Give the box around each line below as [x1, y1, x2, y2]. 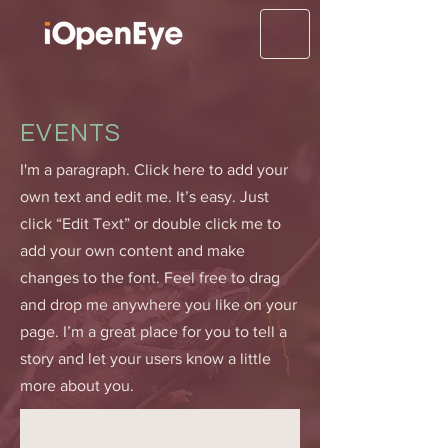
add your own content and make [20, 242, 245, 259]
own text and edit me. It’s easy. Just [20, 188, 269, 205]
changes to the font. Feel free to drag [20, 269, 280, 286]
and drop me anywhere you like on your [20, 296, 297, 313]
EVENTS [20, 120, 122, 146]
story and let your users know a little [20, 350, 271, 367]
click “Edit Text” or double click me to [20, 215, 281, 232]
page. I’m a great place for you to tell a [20, 323, 287, 340]
